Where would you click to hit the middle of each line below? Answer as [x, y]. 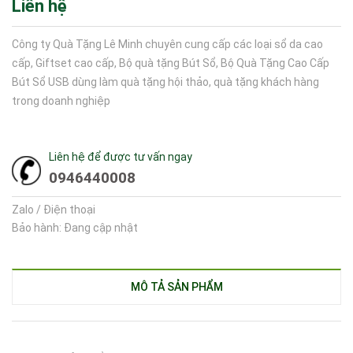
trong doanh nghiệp [61, 101]
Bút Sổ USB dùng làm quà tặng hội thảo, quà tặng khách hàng [165, 82]
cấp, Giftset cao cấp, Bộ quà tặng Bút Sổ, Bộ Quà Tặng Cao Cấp [171, 63]
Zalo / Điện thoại [54, 210]
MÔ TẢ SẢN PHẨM [176, 287]
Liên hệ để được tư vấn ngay [121, 157]
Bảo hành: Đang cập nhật [75, 228]
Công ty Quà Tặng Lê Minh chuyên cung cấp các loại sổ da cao [167, 44]
